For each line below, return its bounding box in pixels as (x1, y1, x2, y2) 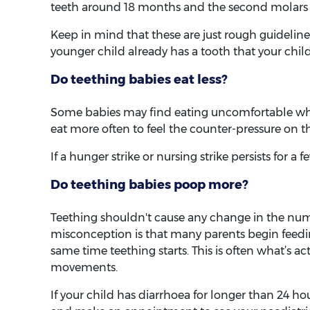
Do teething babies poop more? (51, 177, 248, 193)
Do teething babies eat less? (51, 72, 228, 88)
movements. (51, 261, 118, 275)
